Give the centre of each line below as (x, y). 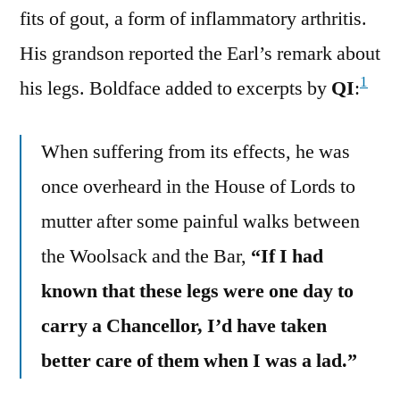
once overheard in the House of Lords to (198, 186)
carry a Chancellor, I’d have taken (184, 325)
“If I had (287, 256)
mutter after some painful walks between (200, 221)
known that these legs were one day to (197, 291)
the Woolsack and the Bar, (146, 256)
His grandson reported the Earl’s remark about (200, 53)
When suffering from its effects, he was (196, 151)
